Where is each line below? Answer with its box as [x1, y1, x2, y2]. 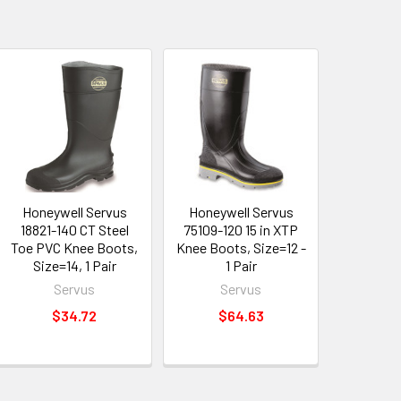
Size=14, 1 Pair [32, 256, 116, 274]
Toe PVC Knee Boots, [11, 238, 139, 256]
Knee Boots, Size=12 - [175, 238, 306, 256]
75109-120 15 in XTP [183, 220, 299, 238]
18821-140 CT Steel [20, 220, 129, 238]
